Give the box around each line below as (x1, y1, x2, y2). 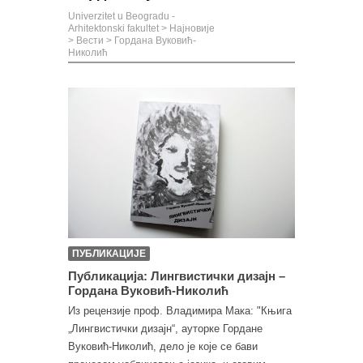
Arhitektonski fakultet (68, 23, 159, 34)
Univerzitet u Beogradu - (68, 11, 175, 22)
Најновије (169, 23, 215, 34)
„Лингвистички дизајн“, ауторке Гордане (68, 322, 263, 335)
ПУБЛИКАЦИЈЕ (72, 248, 146, 260)
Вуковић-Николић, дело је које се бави (68, 340, 258, 353)
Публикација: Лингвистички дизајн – (68, 269, 285, 284)
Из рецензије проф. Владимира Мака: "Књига (68, 305, 292, 318)
